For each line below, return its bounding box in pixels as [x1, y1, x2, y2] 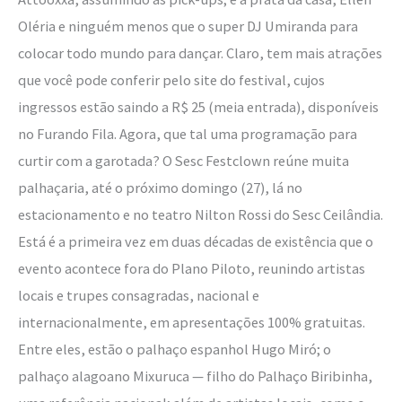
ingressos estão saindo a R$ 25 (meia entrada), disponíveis [18, 98, 379, 117]
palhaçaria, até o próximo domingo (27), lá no [18, 179, 302, 197]
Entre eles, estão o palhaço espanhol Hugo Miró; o [18, 340, 331, 359]
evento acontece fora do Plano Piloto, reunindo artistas [18, 259, 365, 278]
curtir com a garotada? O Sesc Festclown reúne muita [18, 152, 349, 170]
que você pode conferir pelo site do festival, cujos [18, 71, 325, 90]
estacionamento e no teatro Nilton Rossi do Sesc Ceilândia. [18, 205, 383, 224]
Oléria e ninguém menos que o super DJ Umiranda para [18, 17, 358, 36]
